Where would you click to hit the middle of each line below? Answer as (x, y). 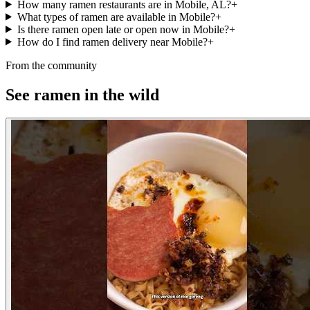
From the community (51, 65)
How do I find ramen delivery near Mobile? (112, 42)
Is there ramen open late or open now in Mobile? (123, 29)
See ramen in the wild (82, 94)
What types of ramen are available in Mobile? (116, 17)
